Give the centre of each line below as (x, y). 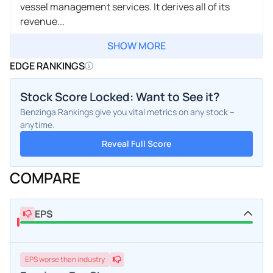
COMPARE (45, 177)
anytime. (37, 124)
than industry (83, 259)
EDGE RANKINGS (47, 66)
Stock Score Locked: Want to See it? (120, 97)
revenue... (42, 21)
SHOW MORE (136, 45)
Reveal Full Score (136, 143)
